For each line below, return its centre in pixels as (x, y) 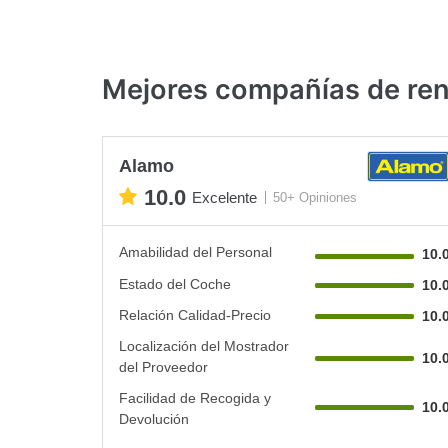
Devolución (154, 418)
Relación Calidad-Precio (195, 314)
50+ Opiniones (315, 197)
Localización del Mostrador (204, 345)
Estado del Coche (175, 283)
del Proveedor (163, 366)
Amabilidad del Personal (195, 251)
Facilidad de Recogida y (195, 397)
